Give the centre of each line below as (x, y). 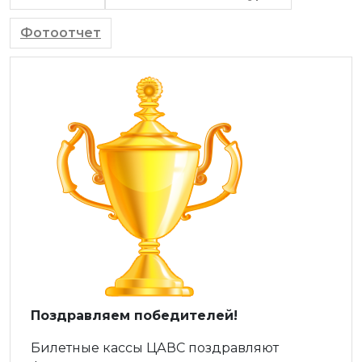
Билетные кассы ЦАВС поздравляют (155, 348)
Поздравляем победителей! (134, 316)
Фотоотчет (61, 33)
